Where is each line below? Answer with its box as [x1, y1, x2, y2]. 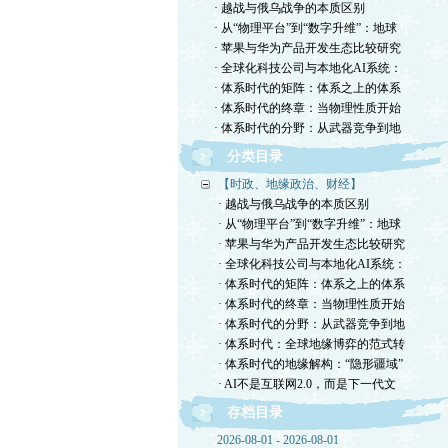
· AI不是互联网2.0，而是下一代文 [218, 377, 396, 391]
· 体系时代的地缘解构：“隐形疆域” [218, 357, 403, 371]
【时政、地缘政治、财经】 [218, 177, 362, 191]
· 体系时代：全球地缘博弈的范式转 [218, 337, 405, 351]
